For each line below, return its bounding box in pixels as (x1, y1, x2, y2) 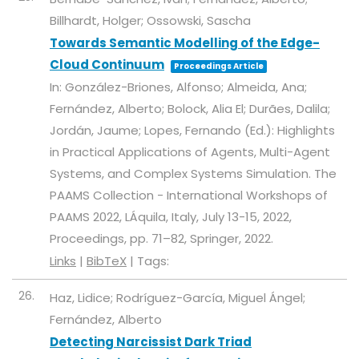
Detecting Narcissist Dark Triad (50, 333, 252, 351)
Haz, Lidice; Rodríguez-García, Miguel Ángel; (50, 289, 305, 307)
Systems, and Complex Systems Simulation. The (50, 165, 337, 183)
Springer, (190, 230, 244, 248)
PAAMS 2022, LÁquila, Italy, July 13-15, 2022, (50, 208, 292, 226)
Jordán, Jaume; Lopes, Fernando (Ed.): (50, 122, 277, 139)
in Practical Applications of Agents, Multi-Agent (50, 143, 330, 161)
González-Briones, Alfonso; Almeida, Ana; (65, 79, 307, 96)
